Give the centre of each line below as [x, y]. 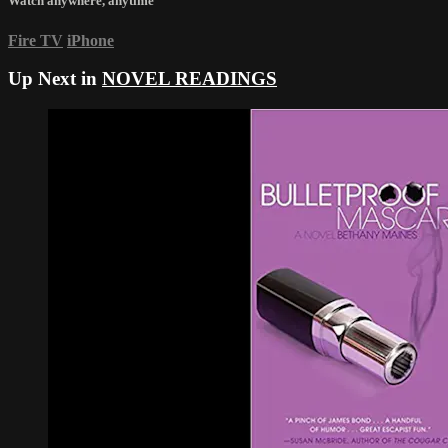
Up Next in [55, 79]
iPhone [90, 40]
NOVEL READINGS [189, 79]
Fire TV [35, 40]
